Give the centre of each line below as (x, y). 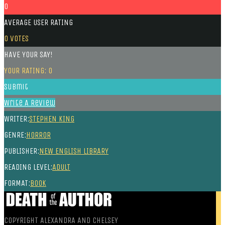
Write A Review (30, 102)
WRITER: (17, 119)
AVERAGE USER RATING (38, 22)
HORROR (38, 135)
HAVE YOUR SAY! (28, 54)
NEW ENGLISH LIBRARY (74, 151)
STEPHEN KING (52, 119)
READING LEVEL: (28, 167)
